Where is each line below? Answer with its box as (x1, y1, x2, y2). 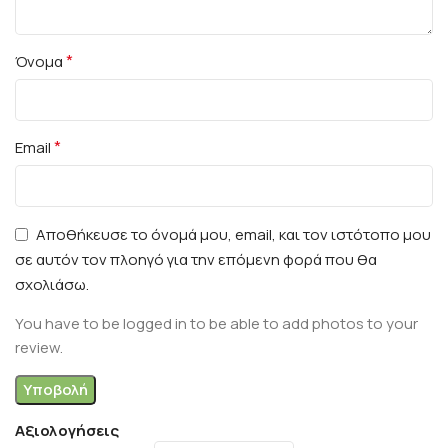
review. (15, 336, 63, 358)
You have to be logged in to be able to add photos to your (15, 312, 418, 334)
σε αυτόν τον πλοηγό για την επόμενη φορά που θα (15, 248, 377, 270)
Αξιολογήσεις (15, 419, 119, 441)
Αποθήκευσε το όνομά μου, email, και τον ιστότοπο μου (36, 223, 431, 245)
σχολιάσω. (15, 273, 89, 295)
